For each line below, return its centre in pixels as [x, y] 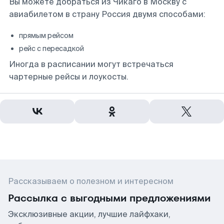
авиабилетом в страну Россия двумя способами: [107, 14]
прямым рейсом [46, 35]
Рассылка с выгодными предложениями [109, 198]
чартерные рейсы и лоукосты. [69, 77]
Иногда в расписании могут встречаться [91, 64]
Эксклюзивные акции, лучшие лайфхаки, [89, 214]
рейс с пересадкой [51, 48]
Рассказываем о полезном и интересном [91, 181]
